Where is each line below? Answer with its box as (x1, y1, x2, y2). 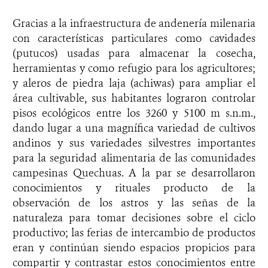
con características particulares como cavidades (13, 31, 255, 45)
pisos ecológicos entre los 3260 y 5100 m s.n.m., (13, 105, 255, 120)
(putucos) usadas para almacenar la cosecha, (13, 45, 255, 60)
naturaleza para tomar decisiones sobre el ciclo (13, 210, 255, 225)
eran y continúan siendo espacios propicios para (13, 240, 255, 255)
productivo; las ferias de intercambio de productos (13, 225, 255, 240)
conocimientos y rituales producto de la (13, 180, 255, 195)
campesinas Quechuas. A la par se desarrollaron (13, 165, 255, 180)
